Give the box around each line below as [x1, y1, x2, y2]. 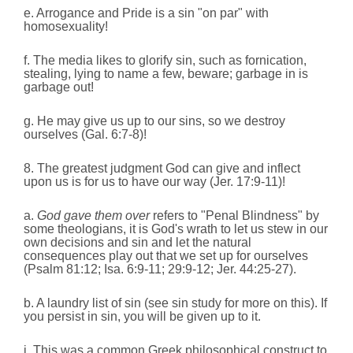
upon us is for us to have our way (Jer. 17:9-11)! [24, 175, 285, 189]
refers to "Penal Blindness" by [150, 209, 319, 223]
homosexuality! [24, 20, 108, 34]
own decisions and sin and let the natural [24, 236, 251, 250]
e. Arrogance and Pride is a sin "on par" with [24, 6, 269, 20]
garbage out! [24, 80, 94, 95]
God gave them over [37, 209, 150, 223]
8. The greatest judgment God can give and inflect [24, 162, 300, 176]
